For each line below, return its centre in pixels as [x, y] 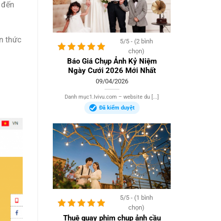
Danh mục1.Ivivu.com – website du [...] [112, 97]
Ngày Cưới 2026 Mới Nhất [112, 71]
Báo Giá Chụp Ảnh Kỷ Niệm [112, 61]
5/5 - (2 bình [136, 41]
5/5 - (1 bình [136, 198]
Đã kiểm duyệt [117, 108]
